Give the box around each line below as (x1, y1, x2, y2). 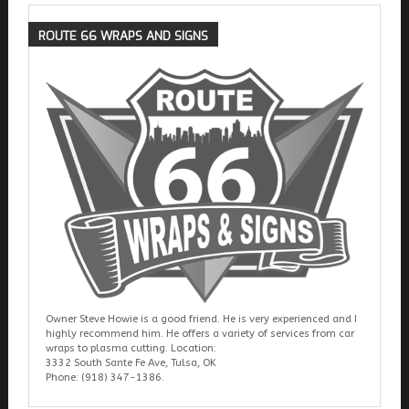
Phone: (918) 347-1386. (45, 371, 164, 383)
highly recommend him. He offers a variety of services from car (45, 327, 354, 340)
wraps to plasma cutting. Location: (45, 341, 216, 354)
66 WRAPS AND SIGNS (79, 28, 208, 45)
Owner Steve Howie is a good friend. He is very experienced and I (45, 312, 357, 325)
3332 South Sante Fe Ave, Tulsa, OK (45, 356, 216, 369)
